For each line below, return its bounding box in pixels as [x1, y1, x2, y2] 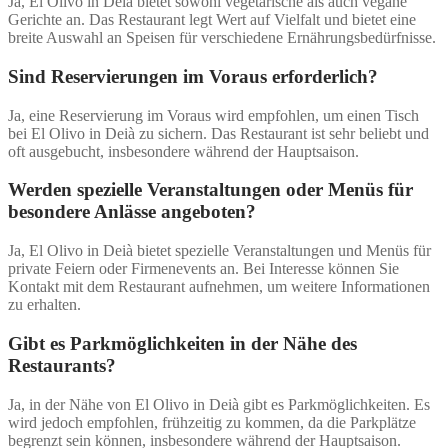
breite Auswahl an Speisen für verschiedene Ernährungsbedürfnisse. [8, 29, 436, 47]
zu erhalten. [8, 296, 81, 314]
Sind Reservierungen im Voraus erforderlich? [8, 65, 378, 87]
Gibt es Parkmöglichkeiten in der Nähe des [8, 332, 357, 354]
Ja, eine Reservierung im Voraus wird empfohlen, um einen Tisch [8, 106, 419, 124]
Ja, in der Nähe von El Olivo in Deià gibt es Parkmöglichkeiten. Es [8, 395, 430, 413]
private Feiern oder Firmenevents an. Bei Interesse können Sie [8, 260, 399, 278]
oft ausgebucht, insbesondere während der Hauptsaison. [8, 142, 359, 160]
